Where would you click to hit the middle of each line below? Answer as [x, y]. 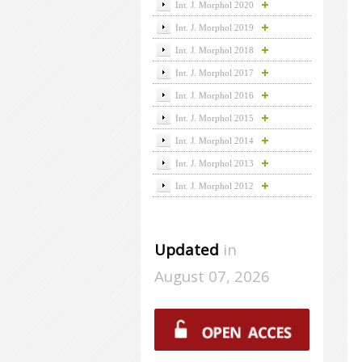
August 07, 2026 [212, 276]
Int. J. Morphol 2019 [212, 27]
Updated [186, 250]
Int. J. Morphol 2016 [212, 95]
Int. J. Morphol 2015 [212, 118]
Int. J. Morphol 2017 [212, 73]
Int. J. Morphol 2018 [212, 50]
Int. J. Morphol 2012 [212, 186]
